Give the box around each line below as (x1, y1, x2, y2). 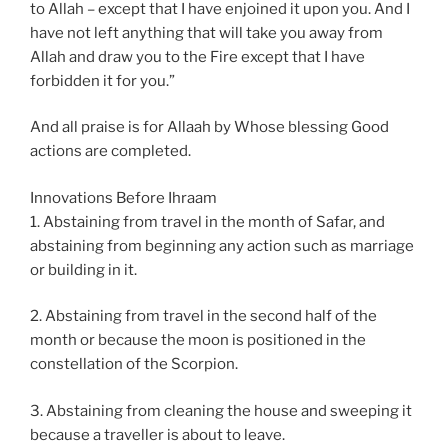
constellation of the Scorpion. (30, 355, 238, 374)
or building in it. (30, 260, 137, 279)
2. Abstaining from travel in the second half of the (30, 307, 377, 326)
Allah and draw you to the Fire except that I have (30, 47, 365, 66)
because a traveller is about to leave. (30, 425, 285, 444)
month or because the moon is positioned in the (30, 331, 366, 350)
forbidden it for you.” (30, 71, 175, 90)
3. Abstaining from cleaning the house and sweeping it (30, 401, 412, 420)
